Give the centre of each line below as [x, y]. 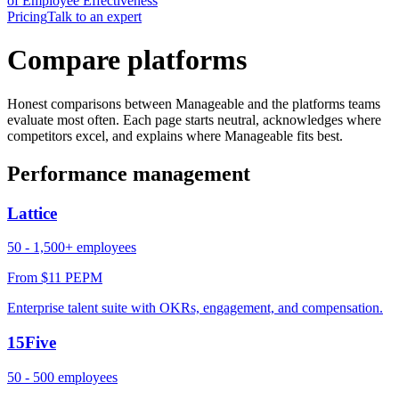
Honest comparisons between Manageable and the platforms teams [194, 103]
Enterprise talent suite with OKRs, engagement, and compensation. [195, 308]
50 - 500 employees [62, 377]
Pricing [27, 16]
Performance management [129, 173]
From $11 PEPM [55, 278]
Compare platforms [127, 60]
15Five [32, 343]
